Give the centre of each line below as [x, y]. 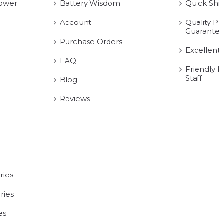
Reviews [75, 98]
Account [76, 22]
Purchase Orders [91, 41]
